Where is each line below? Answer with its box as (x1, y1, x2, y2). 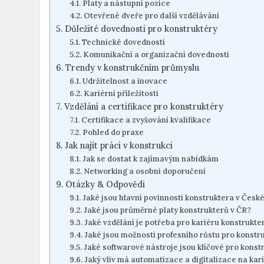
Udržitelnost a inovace (82, 75, 167, 86)
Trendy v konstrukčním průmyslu (65, 61, 200, 73)
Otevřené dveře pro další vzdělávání (83, 10, 219, 21)
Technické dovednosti (81, 37, 165, 47)
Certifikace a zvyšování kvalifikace (81, 114, 211, 125)
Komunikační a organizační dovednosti (82, 49, 229, 60)
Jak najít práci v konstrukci (65, 139, 173, 151)
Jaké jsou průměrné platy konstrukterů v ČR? (83, 204, 251, 215)
